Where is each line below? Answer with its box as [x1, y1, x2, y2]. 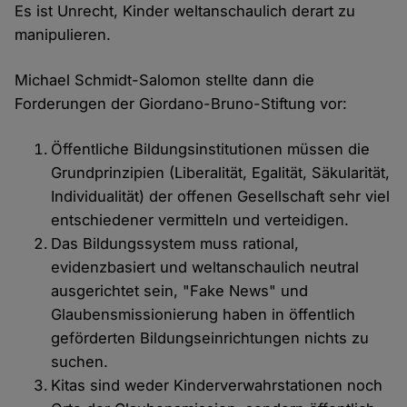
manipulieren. [15, 25, 112, 45]
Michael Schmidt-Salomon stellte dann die [15, 71, 315, 90]
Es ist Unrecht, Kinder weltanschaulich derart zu [15, 2, 356, 21]
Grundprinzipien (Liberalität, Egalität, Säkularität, [51, 164, 391, 183]
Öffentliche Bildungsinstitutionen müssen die [51, 140, 371, 159]
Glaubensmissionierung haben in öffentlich [51, 305, 356, 324]
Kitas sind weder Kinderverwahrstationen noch [51, 376, 383, 395]
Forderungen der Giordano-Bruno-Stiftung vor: [15, 94, 348, 114]
